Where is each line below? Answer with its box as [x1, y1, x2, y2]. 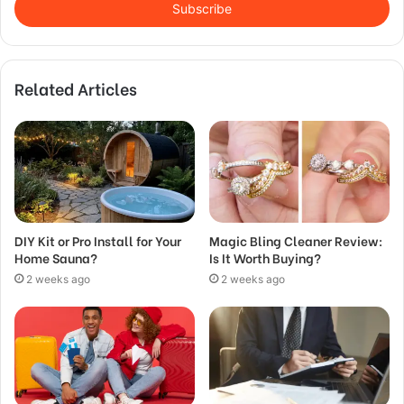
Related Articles [14, 76, 137, 100]
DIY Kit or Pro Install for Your [14, 230, 181, 250]
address [14, 2, 59, 16]
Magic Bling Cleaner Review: [209, 230, 382, 250]
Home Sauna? [14, 247, 97, 267]
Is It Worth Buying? [209, 247, 321, 267]
